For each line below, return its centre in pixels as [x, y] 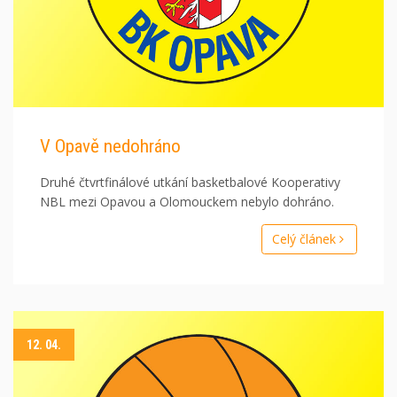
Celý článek [305, 239]
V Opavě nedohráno [110, 147]
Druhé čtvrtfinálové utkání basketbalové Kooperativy [190, 183]
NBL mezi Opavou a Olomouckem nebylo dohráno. [187, 202]
